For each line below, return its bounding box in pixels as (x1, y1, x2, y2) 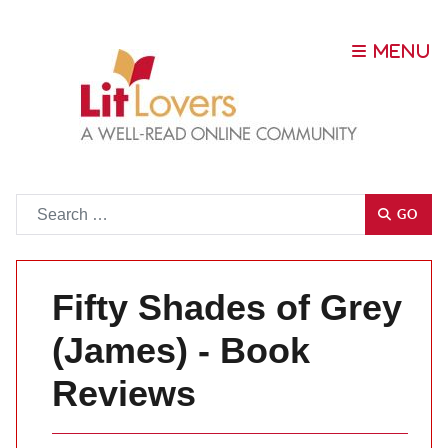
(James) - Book (52, 330, 310, 371)
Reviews (52, 373, 196, 414)
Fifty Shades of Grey (52, 287, 402, 328)
